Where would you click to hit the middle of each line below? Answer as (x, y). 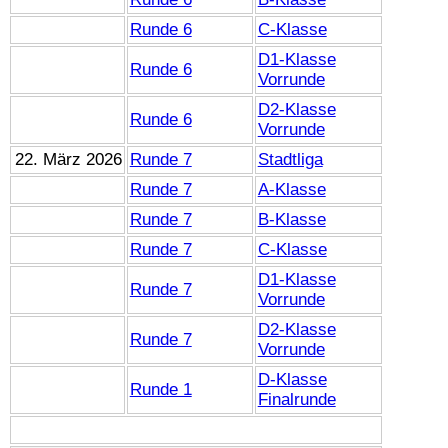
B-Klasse (291, 219)
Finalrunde (296, 399)
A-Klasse (291, 189)
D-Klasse (292, 379)
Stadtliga (290, 159)
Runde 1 (160, 389)
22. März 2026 (69, 159)
